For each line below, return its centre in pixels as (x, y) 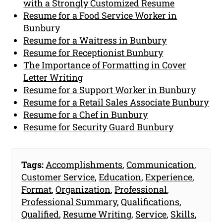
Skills (183, 214)
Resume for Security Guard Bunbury (99, 127)
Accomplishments (84, 164)
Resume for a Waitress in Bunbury (95, 40)
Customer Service (58, 177)
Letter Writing (53, 77)
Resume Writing (97, 214)
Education (120, 177)
